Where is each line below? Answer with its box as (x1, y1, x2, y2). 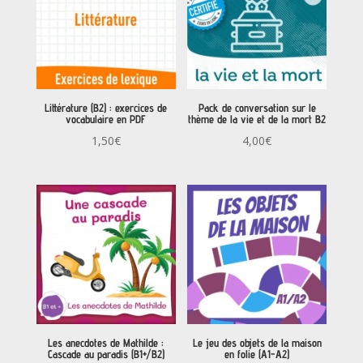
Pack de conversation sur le (198, 101, 316, 115)
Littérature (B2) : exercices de (45, 101, 168, 115)
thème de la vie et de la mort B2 (188, 113, 327, 126)
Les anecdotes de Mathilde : (48, 336, 164, 350)
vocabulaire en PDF (66, 113, 147, 126)
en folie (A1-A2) (224, 348, 290, 361)
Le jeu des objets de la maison (192, 336, 322, 350)
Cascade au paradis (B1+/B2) (47, 348, 164, 361)
